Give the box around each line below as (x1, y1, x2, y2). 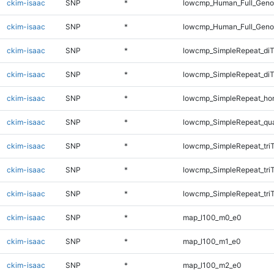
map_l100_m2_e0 (182, 260, 242, 270)
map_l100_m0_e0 (182, 212, 242, 222)
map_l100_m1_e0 (182, 236, 241, 246)
